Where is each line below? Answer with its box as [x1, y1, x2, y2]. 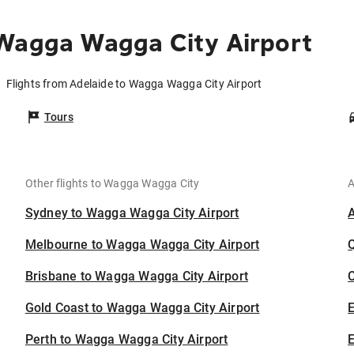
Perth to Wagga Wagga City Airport [24, 332, 228, 348]
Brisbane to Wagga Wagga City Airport [24, 269, 249, 284]
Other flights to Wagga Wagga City [24, 177, 200, 190]
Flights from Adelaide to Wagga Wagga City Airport [6, 77, 262, 91]
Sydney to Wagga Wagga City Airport [24, 205, 239, 221]
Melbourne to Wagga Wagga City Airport [24, 237, 260, 253]
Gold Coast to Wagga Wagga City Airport [24, 300, 260, 316]
